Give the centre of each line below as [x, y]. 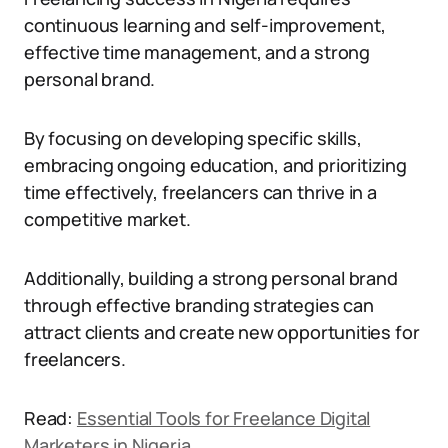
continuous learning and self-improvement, [205, 25]
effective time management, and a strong [197, 52]
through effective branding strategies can [199, 305]
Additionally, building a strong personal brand [211, 278]
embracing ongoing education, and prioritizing [215, 165]
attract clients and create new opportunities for [222, 332]
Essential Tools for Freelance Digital [223, 418]
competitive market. [107, 219]
